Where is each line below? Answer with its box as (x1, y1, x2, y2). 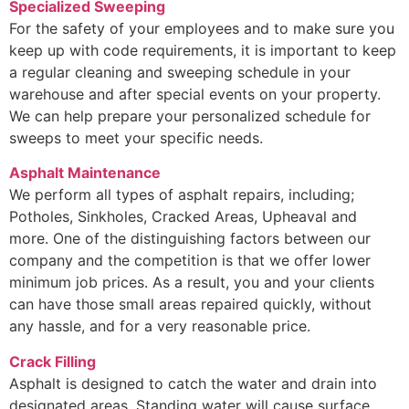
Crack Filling (9, 351, 96, 371)
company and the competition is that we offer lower (9, 251, 371, 270)
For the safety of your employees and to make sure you (9, 19, 394, 38)
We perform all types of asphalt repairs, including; (9, 185, 354, 204)
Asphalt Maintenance (9, 163, 161, 183)
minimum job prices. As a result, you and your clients (9, 273, 374, 292)
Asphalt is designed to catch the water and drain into (9, 373, 377, 393)
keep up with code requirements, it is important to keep (9, 41, 396, 60)
